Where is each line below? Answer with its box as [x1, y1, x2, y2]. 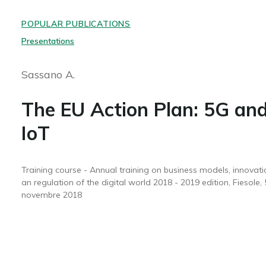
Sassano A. [21, 68, 75, 81]
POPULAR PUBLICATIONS [21, 18, 131, 29]
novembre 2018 [21, 189, 82, 200]
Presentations [21, 36, 74, 46]
